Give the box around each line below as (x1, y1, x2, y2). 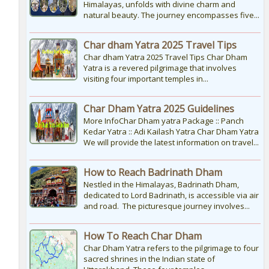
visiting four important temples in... (83, 73, 208, 85)
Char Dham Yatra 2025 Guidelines (83, 102, 234, 116)
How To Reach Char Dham (83, 229, 202, 243)
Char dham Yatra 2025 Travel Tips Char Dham (83, 52, 247, 63)
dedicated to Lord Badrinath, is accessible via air (83, 190, 259, 201)
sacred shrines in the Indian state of (83, 253, 215, 265)
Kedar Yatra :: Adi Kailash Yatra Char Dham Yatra (83, 126, 259, 138)
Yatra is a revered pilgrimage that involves (83, 62, 237, 74)
